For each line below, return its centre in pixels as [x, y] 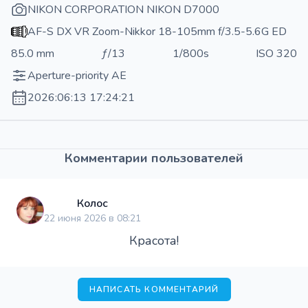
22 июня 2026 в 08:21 [92, 218]
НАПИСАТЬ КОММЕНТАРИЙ [154, 289]
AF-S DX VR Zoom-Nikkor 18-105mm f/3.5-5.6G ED [157, 31]
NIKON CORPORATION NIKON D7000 [123, 9]
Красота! [154, 240]
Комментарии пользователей [154, 158]
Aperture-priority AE [77, 75]
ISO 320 [276, 53]
